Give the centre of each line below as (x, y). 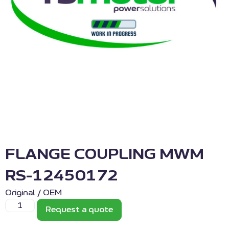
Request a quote (79, 210)
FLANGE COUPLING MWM (105, 155)
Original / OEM (33, 193)
